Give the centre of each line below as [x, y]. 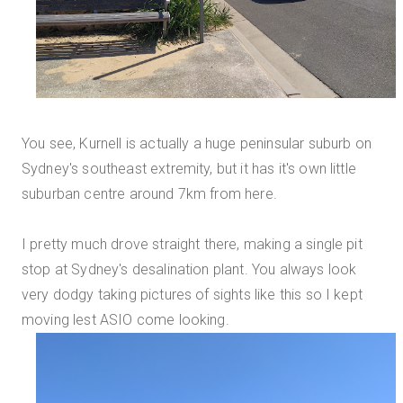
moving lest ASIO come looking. [127, 320]
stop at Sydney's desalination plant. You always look [189, 270]
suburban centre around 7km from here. [149, 194]
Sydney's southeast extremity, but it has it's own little [189, 169]
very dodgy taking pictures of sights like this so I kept [192, 295]
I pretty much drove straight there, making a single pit [192, 245]
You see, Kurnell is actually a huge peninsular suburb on [197, 144]
